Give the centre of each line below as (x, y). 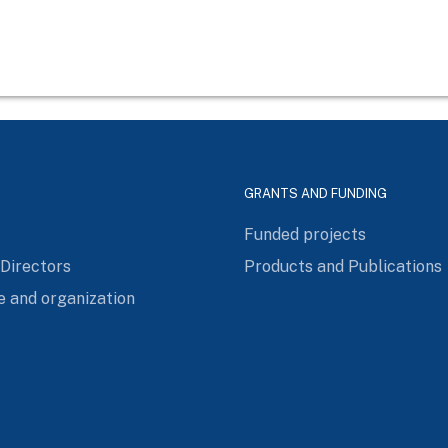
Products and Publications (343, 266)
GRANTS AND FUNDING (315, 193)
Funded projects (305, 234)
